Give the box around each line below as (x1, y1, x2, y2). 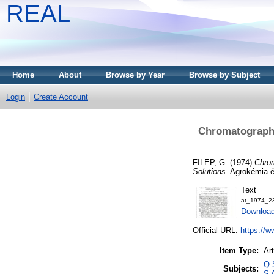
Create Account (34, 92, 88, 102)
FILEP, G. (193, 157, 228, 167)
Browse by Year (106, 70, 165, 80)
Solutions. (193, 166, 228, 176)
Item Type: (220, 246, 259, 256)
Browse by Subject (189, 70, 260, 80)
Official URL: (193, 226, 240, 235)
